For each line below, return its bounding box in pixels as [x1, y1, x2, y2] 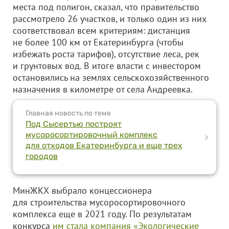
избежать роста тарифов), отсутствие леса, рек [13, 48, 199, 60]
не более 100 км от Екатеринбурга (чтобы [13, 36, 184, 48]
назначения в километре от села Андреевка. [13, 83, 193, 95]
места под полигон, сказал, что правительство [13, 1, 199, 13]
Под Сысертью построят [26, 119, 122, 129]
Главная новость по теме [26, 109, 111, 118]
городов [26, 151, 58, 161]
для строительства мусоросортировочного [13, 196, 186, 208]
